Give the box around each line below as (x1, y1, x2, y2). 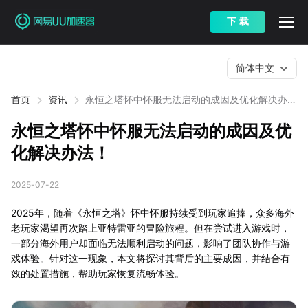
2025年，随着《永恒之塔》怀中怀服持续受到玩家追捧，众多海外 (11, 207, 294, 219)
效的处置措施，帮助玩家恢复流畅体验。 (11, 267, 184, 279)
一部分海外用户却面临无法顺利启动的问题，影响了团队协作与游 (11, 237, 290, 249)
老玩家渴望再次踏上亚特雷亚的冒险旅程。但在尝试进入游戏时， (11, 222, 290, 234)
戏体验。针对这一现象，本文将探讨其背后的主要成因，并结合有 (11, 252, 290, 264)
